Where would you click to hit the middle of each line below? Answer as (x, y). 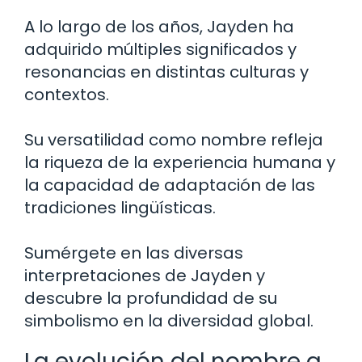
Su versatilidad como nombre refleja (174, 140)
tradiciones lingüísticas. (120, 208)
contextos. (67, 95)
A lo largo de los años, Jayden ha (159, 27)
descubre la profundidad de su (151, 299)
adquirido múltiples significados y (160, 50)
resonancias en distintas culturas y (166, 72)
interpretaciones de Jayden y (145, 276)
